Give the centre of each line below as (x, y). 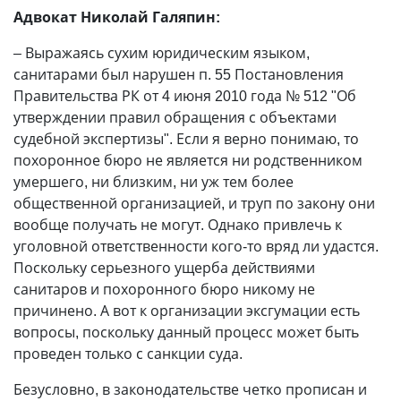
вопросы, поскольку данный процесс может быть (186, 332)
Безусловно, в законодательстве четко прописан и (190, 389)
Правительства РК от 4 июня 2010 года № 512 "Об (185, 96)
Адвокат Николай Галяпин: (117, 17)
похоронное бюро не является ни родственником (188, 160)
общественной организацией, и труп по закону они (194, 203)
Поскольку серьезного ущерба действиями (164, 268)
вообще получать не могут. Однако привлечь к (178, 225)
